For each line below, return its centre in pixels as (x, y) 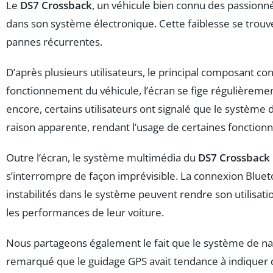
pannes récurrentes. (54, 41)
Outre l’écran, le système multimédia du (102, 157)
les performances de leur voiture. (85, 212)
